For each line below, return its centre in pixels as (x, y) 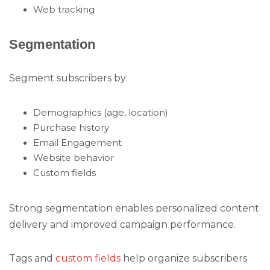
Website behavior (74, 158)
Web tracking (64, 9)
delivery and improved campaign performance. (122, 225)
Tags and (32, 259)
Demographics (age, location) (101, 113)
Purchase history (71, 128)
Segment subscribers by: (68, 78)
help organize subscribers (184, 259)
